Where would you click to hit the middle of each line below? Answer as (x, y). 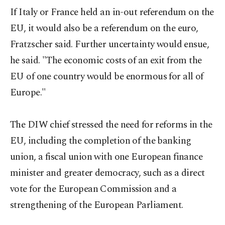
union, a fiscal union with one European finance (106, 157)
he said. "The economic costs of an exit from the (106, 61)
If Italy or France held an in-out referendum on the (112, 12)
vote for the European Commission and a (93, 189)
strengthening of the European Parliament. (97, 205)
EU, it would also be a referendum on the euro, (104, 28)
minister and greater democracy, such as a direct (107, 173)
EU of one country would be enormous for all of (107, 77)
